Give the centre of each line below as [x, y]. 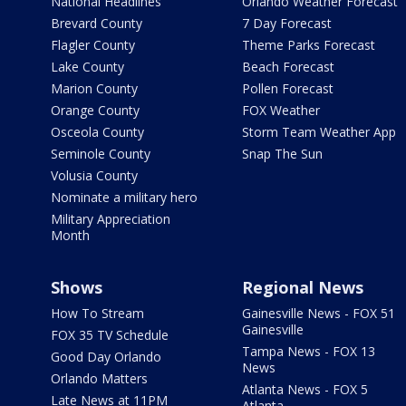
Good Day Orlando [106, 356]
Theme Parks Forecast [308, 44]
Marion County [94, 88]
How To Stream [97, 313]
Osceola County [97, 131]
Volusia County [94, 175]
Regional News [302, 287]
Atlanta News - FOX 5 [304, 389]
